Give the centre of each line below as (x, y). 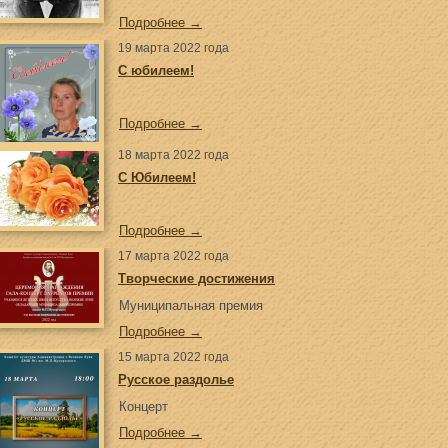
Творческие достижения (196, 278)
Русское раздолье (176, 379)
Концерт (143, 406)
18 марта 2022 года (173, 155)
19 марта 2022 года (173, 48)
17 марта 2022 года (173, 256)
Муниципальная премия (191, 305)
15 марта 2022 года (173, 357)
